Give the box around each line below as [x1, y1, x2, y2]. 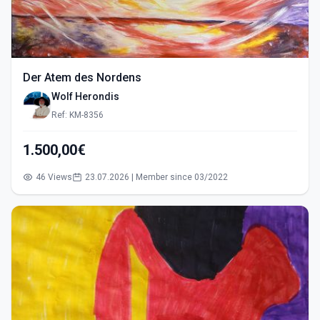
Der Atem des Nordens [23, 71, 141, 84]
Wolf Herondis [51, 91, 121, 102]
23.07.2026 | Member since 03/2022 [85, 172, 228, 182]
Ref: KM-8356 [51, 110, 104, 120]
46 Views [36, 172, 72, 182]
